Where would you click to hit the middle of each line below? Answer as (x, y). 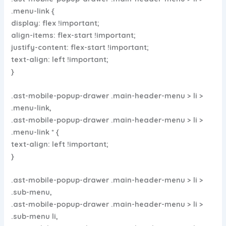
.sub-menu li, (35, 216)
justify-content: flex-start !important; (80, 47)
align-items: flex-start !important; (74, 35)
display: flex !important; (55, 23)
